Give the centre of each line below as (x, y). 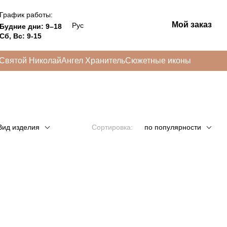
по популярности (173, 127)
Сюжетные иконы (158, 61)
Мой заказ (192, 25)
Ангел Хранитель (93, 61)
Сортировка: (112, 127)
